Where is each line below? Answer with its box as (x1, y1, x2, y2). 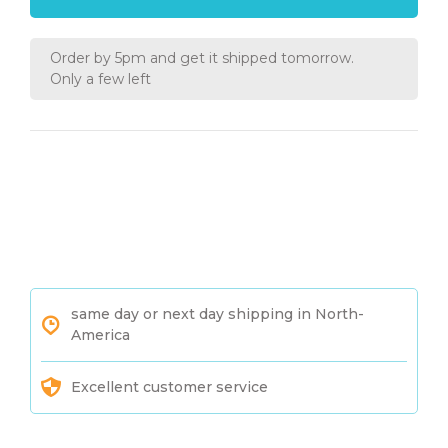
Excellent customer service (71, 377, 268, 396)
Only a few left (50, 70, 151, 89)
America (71, 325, 130, 344)
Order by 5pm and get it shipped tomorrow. (50, 49, 354, 68)
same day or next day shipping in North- (71, 304, 364, 323)
